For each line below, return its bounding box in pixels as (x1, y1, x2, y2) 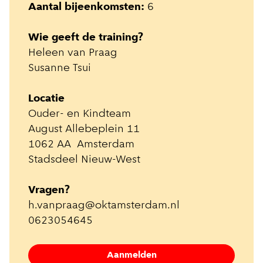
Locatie (28, 93, 65, 105)
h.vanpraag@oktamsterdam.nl (28, 200, 180, 212)
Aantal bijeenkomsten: (28, 2, 144, 14)
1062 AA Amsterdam (28, 139, 134, 151)
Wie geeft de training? (28, 32, 143, 44)
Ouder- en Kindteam (28, 109, 131, 120)
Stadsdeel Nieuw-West (28, 154, 140, 166)
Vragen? (28, 185, 70, 197)
